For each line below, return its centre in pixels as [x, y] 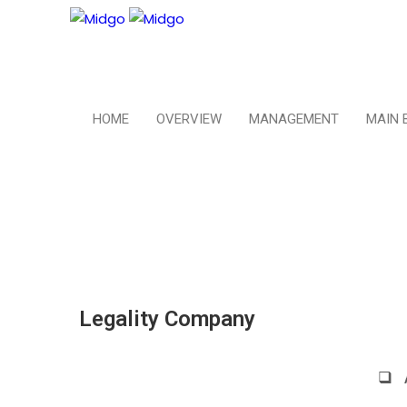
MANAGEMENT [294, 119]
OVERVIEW [189, 119]
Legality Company [167, 319]
